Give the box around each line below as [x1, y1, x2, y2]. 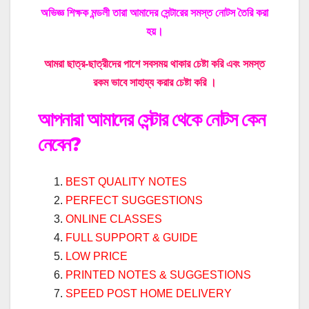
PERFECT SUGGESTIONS [66, 194, 203, 206]
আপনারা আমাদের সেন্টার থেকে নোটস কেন [38, 108, 265, 132]
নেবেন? [38, 132, 81, 157]
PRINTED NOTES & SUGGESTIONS [66, 268, 251, 281]
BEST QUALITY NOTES [66, 175, 187, 188]
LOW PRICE [66, 250, 128, 262]
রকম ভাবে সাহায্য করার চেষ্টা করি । [92, 77, 217, 89]
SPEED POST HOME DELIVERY [66, 287, 232, 299]
